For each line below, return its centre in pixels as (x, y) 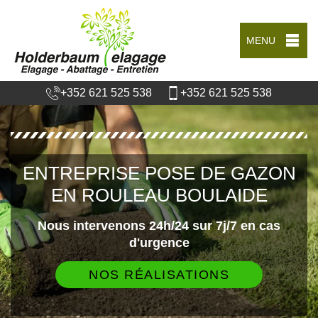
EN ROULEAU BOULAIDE (159, 195)
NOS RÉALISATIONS (159, 274)
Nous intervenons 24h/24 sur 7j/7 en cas (159, 225)
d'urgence (159, 242)
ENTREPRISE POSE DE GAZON (159, 173)
